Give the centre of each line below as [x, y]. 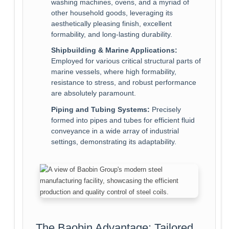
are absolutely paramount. [93, 94]
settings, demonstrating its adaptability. [113, 142]
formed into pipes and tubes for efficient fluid [123, 121]
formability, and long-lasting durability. [111, 34]
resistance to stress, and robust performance [123, 83]
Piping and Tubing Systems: [100, 110]
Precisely [165, 110]
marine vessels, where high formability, [113, 72]
